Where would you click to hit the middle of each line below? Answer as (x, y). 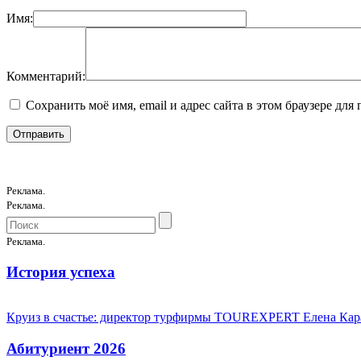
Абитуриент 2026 (66, 349)
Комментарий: (46, 76)
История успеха (61, 272)
